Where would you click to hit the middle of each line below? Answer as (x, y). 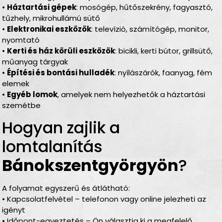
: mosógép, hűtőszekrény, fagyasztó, (145, 7)
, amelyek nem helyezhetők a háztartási (132, 95)
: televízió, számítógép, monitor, (150, 29)
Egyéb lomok (32, 95)
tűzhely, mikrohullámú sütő (51, 18)
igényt (14, 210)
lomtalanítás (53, 146)
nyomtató (21, 40)
